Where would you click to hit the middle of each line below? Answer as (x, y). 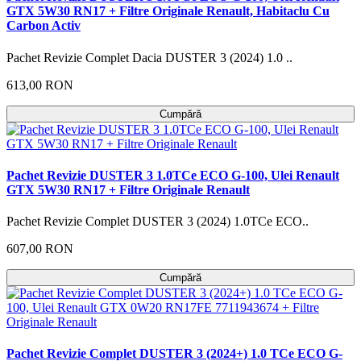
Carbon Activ (44, 26)
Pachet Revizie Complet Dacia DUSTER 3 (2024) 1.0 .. (149, 57)
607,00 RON (40, 249)
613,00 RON (40, 85)
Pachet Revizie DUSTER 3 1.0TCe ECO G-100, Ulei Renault (173, 175)
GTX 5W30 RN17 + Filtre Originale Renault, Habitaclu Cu (168, 11)
